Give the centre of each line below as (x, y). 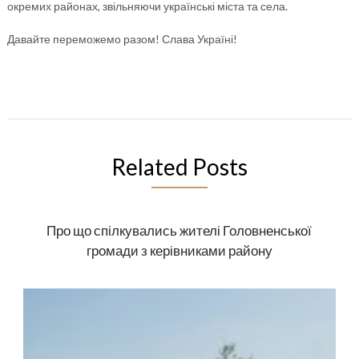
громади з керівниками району (179, 250)
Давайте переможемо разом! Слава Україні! (122, 39)
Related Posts (179, 167)
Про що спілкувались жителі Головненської (179, 230)
